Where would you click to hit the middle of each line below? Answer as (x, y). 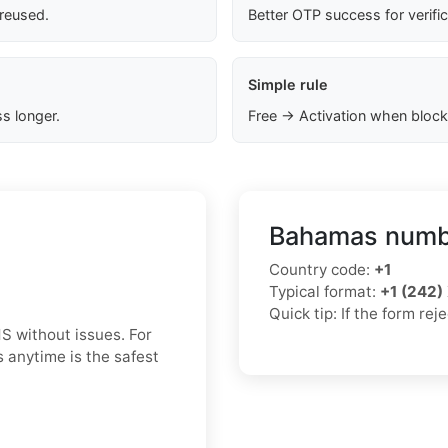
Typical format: (324, 292)
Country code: (321, 270)
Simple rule (287, 85)
